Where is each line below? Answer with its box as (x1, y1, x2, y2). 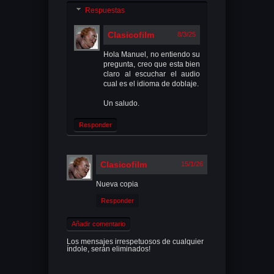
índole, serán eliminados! (67, 245, 150, 254)
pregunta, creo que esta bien (103, 60, 200, 69)
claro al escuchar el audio (103, 70, 200, 79)
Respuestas (85, 6, 125, 15)
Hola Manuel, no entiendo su (103, 50, 200, 59)
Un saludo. (103, 99, 139, 108)
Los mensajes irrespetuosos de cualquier (67, 237, 204, 246)
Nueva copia (96, 180, 138, 189)
